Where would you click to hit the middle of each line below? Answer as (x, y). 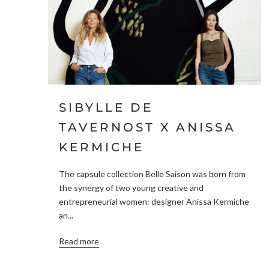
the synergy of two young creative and (131, 188)
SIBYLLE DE (106, 107)
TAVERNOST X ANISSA (147, 127)
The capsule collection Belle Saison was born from (152, 174)
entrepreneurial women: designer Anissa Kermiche (154, 202)
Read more (79, 241)
